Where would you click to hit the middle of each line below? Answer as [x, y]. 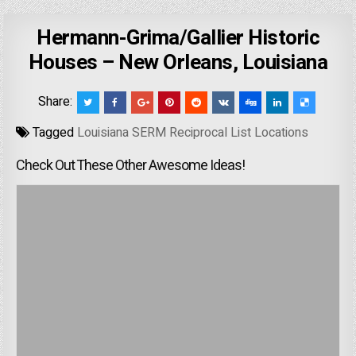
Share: [56, 102]
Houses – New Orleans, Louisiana [178, 63]
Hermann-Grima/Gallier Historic [178, 39]
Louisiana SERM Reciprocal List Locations [193, 133]
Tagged [54, 133]
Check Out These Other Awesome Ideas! [131, 166]
